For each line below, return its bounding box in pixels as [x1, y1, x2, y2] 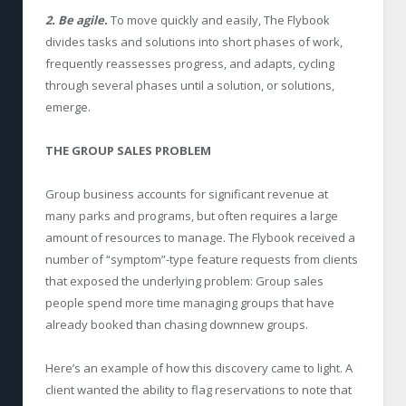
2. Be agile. [45, 11, 108, 28]
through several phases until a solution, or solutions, [45, 76, 334, 93]
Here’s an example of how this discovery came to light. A [45, 359, 353, 376]
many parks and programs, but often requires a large [45, 207, 338, 224]
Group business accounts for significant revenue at [45, 185, 328, 202]
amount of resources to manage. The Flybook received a [45, 228, 355, 246]
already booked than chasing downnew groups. [45, 315, 308, 333]
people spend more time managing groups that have [45, 294, 334, 311]
